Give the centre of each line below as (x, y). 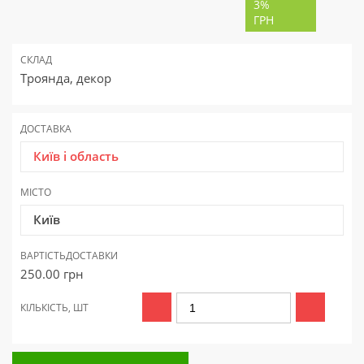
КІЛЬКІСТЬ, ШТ (54, 308)
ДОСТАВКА (46, 129)
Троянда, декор (66, 78)
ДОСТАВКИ (92, 256)
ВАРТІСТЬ (43, 256)
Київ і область (76, 156)
